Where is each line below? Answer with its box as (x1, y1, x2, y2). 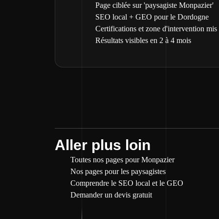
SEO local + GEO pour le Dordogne (95, 13, 209, 21)
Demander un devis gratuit (70, 191, 152, 199)
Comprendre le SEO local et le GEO (70, 179, 183, 187)
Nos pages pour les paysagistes (70, 167, 166, 175)
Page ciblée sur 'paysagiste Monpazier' (95, 1, 214, 9)
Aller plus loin (55, 137, 151, 153)
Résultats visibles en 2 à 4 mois (95, 36, 191, 44)
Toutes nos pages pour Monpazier (70, 155, 175, 164)
